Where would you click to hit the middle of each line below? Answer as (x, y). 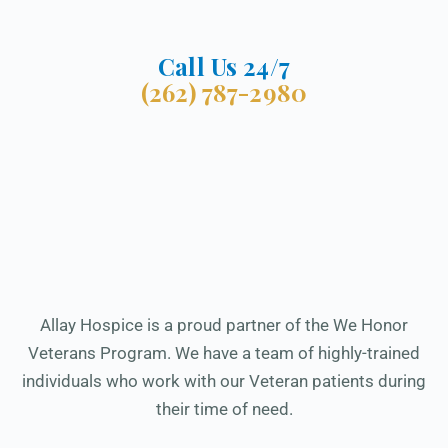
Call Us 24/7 (224, 65)
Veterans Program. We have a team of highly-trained (224, 352)
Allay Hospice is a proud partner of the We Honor (224, 324)
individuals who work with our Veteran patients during (224, 380)
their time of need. (224, 408)
